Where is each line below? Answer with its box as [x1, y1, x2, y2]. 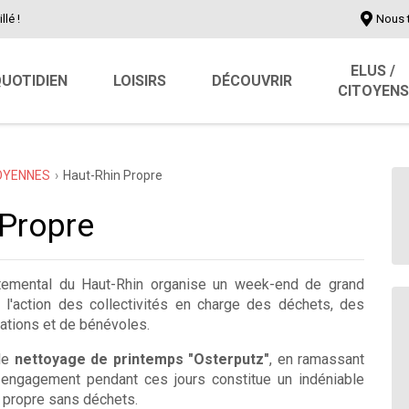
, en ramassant [269, 351, 365, 368]
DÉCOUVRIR [211, 71, 292, 89]
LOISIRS [112, 71, 166, 89]
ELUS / [351, 61, 396, 79]
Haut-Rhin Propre [62, 168, 163, 183]
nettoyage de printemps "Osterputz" [14, 351, 270, 368]
